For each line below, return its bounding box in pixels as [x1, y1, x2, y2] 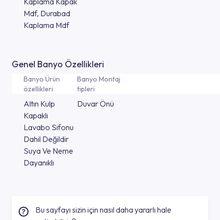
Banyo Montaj [77, 75, 120, 83]
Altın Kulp [24, 99, 55, 109]
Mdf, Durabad [24, 8, 70, 18]
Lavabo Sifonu [24, 122, 74, 132]
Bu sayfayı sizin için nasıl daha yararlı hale [35, 205, 171, 215]
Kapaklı [24, 110, 48, 120]
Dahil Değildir [24, 134, 69, 144]
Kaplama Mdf [24, 20, 69, 30]
